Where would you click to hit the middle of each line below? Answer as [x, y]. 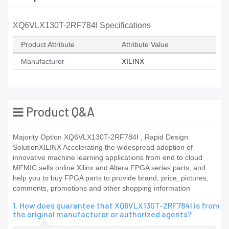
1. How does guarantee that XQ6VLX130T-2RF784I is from [116, 205]
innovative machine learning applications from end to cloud [108, 158]
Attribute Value [145, 45]
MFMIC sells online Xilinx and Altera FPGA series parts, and [109, 168]
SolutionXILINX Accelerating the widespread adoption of [103, 147]
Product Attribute [48, 45]
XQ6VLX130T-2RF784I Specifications [82, 26]
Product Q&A [59, 112]
